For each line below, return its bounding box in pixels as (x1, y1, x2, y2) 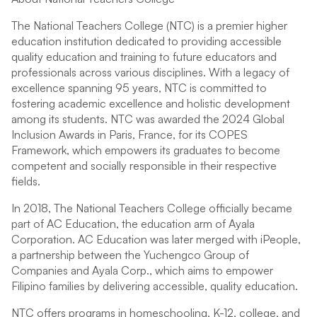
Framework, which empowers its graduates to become (11, 143, 280, 157)
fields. (11, 174, 40, 188)
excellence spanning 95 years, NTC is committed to (11, 81, 267, 95)
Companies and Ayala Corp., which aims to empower (11, 263, 273, 277)
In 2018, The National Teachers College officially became (11, 201, 292, 215)
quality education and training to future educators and (11, 50, 277, 64)
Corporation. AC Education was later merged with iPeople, (11, 232, 301, 246)
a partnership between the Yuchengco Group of (11, 248, 249, 262)
